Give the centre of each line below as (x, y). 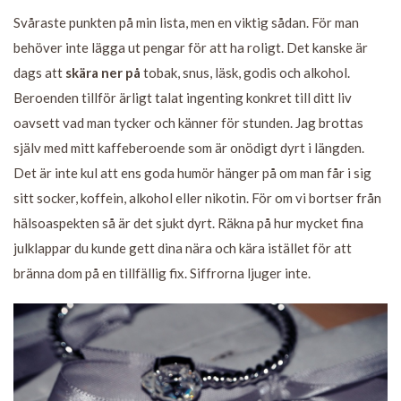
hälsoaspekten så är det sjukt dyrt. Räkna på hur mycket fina (188, 223)
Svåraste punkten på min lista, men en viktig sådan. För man (186, 23)
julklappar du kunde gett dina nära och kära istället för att (183, 248)
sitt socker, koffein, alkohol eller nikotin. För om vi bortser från (197, 198)
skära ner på (103, 73)
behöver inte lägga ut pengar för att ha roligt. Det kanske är (191, 48)
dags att (39, 73)
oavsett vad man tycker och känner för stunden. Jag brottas (188, 123)
